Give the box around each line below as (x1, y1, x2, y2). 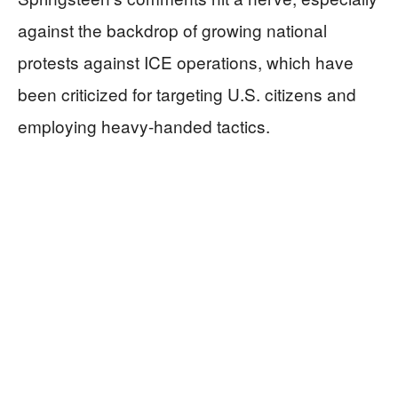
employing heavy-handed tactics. (18, 114, 270, 138)
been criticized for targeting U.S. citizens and (18, 82, 356, 106)
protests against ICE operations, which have (18, 50, 354, 74)
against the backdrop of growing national (18, 18, 327, 42)
